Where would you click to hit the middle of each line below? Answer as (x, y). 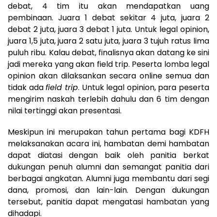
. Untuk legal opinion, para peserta (143, 87)
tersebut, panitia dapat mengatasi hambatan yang (108, 201)
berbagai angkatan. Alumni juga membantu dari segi (108, 178)
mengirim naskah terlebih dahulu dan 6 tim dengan (108, 99)
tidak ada (27, 87)
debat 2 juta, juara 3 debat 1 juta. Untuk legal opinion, (108, 29)
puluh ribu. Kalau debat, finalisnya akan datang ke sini (108, 52)
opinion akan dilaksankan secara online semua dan (108, 76)
